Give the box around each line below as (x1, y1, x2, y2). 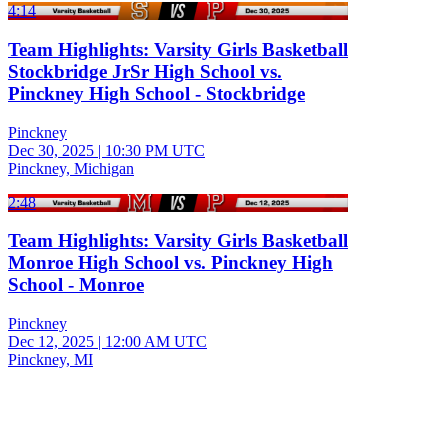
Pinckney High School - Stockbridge (8, 83, 305, 104)
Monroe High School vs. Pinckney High (8, 252, 333, 274)
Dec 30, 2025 (8, 141, 94, 159)
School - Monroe (8, 274, 144, 296)
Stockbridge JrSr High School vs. (8, 61, 282, 82)
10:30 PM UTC (105, 141, 205, 159)
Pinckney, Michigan (8, 159, 134, 177)
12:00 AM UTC (105, 333, 207, 351)
